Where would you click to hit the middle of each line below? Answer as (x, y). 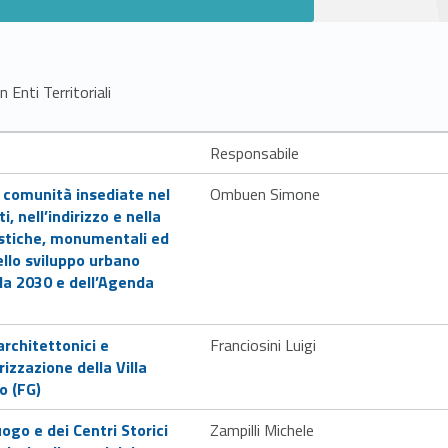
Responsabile (254, 152)
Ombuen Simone (265, 193)
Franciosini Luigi (263, 344)
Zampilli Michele (262, 429)
